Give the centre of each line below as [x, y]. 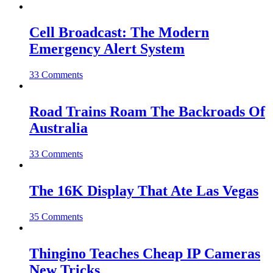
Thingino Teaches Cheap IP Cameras [145, 253]
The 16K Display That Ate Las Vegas [144, 190]
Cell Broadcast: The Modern [119, 33]
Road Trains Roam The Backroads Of [147, 111]
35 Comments [56, 216]
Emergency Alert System [107, 49]
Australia [58, 128]
